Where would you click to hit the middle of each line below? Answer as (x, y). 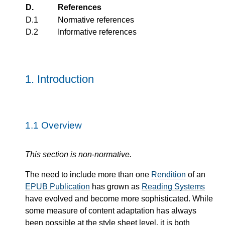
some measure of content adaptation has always (111, 210)
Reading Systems (173, 186)
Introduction (66, 79)
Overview (62, 125)
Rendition (168, 174)
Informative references (97, 32)
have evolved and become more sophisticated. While (119, 198)
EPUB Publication (58, 186)
